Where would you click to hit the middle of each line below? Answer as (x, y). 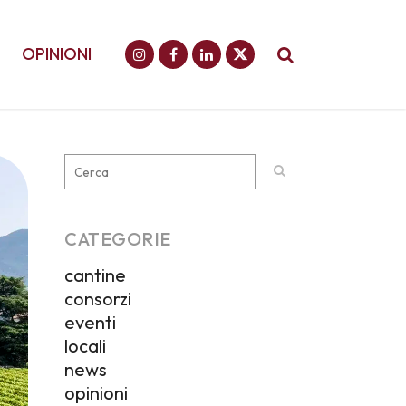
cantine (95, 275)
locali (85, 346)
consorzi (98, 299)
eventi (90, 322)
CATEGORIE (118, 239)
